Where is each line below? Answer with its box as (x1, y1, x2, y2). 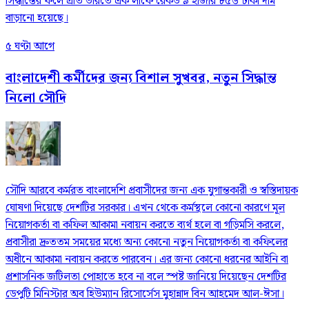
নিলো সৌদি (6, 88, 66, 108)
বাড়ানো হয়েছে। (6, 10, 68, 28)
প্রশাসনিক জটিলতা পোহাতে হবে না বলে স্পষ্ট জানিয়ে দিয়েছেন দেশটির (6, 268, 286, 286)
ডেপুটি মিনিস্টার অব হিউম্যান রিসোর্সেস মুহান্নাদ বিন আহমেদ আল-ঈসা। (6, 285, 284, 303)
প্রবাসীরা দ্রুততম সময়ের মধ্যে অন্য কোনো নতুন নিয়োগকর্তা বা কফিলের (6, 233, 288, 251)
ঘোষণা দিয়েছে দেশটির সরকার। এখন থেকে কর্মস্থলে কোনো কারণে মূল (6, 199, 285, 217)
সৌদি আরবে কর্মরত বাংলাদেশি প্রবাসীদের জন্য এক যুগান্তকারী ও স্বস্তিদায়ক (6, 181, 298, 199)
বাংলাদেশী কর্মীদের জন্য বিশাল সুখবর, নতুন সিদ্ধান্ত (6, 68, 277, 88)
